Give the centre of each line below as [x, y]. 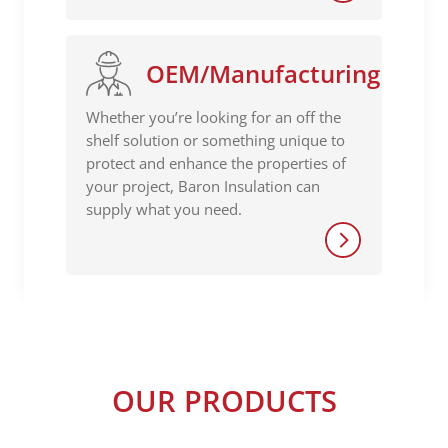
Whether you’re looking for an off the [213, 117]
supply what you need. [164, 209]
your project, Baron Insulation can [203, 186]
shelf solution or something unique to [215, 140]
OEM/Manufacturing [263, 74]
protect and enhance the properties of [216, 163]
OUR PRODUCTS [224, 401]
